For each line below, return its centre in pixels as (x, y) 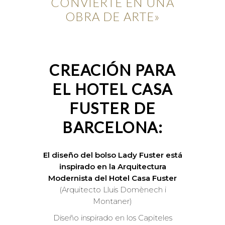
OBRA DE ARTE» (113, 17)
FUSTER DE (113, 108)
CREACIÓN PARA (113, 70)
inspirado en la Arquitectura (113, 167)
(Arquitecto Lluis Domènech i (113, 190)
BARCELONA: (113, 127)
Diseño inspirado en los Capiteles (113, 218)
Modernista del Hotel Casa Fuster (113, 178)
